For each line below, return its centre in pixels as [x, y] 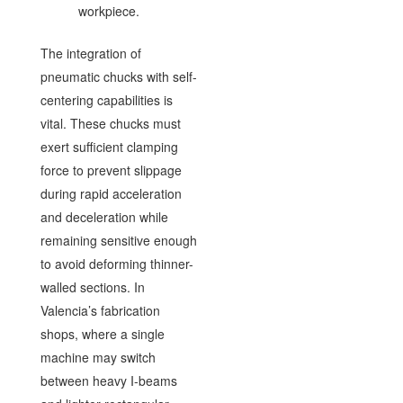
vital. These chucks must [110, 123]
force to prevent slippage [111, 170]
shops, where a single [102, 333]
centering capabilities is [106, 99]
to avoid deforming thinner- [116, 263]
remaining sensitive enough [118, 240]
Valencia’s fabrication [100, 310]
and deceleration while [104, 216]
